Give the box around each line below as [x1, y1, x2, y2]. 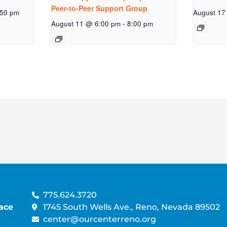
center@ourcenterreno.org [43, 214, 157, 224]
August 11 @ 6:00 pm [51, 19, 121, 29]
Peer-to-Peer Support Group [51, 3, 148, 14]
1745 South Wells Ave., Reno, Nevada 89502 [43, 202, 220, 212]
